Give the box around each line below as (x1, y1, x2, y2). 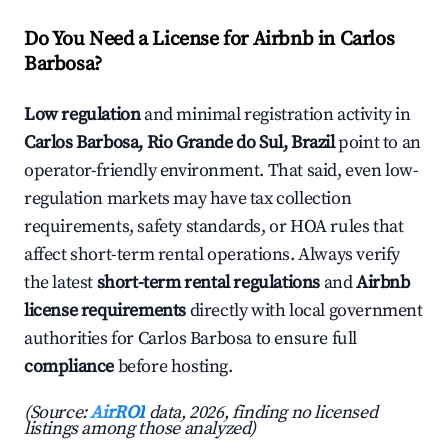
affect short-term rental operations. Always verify (24, 243, 401, 267)
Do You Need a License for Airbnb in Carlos (24, 27, 395, 53)
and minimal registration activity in (140, 103, 411, 127)
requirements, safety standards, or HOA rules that (24, 215, 404, 239)
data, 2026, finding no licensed (145, 401, 378, 425)
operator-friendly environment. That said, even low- (24, 159, 419, 183)
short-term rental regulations (96, 271, 321, 295)
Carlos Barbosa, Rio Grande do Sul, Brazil (24, 131, 335, 155)
